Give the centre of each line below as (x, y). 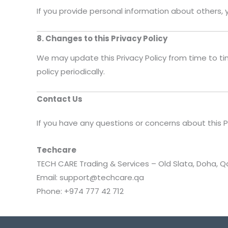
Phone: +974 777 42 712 (80, 191)
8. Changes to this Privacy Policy (102, 39)
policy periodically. (71, 71)
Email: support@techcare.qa (90, 178)
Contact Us (60, 99)
